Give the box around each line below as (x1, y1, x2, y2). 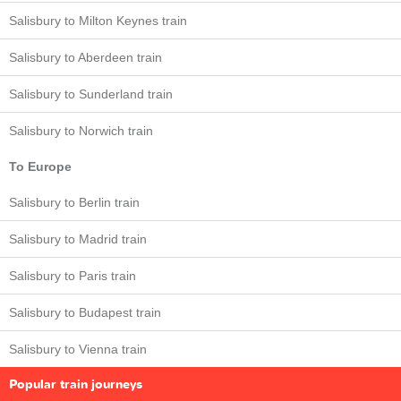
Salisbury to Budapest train (9, 305, 161, 320)
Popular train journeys (9, 376, 142, 394)
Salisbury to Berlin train (9, 195, 140, 210)
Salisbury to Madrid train (9, 232, 147, 247)
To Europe (9, 159, 72, 175)
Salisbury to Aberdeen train (9, 50, 162, 65)
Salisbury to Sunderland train (9, 87, 173, 102)
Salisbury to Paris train (9, 269, 136, 284)
